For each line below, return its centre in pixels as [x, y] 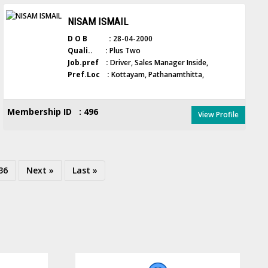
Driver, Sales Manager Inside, [159, 63]
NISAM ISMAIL [98, 22]
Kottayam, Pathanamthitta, [157, 74]
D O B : [90, 39]
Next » [40, 170]
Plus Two [124, 51]
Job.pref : [88, 63]
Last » [85, 170]
